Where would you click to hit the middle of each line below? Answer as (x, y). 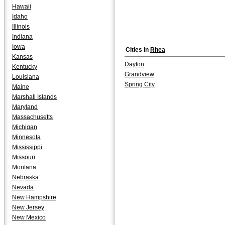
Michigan (25, 127)
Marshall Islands (34, 97)
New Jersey (28, 207)
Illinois (21, 27)
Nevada (23, 187)
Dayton (134, 64)
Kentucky (25, 67)
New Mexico (29, 217)
